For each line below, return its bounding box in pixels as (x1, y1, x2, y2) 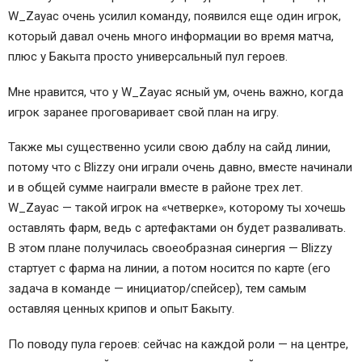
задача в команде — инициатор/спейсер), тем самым (8, 281, 306, 297)
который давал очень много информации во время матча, (8, 28, 334, 44)
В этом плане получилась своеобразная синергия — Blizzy (8, 241, 332, 256)
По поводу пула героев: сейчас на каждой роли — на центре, (8, 337, 348, 352)
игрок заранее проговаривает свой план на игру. (8, 104, 279, 120)
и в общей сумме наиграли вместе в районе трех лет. (8, 180, 303, 196)
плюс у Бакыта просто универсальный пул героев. (8, 48, 288, 64)
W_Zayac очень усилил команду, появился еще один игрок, (8, 8, 341, 23)
